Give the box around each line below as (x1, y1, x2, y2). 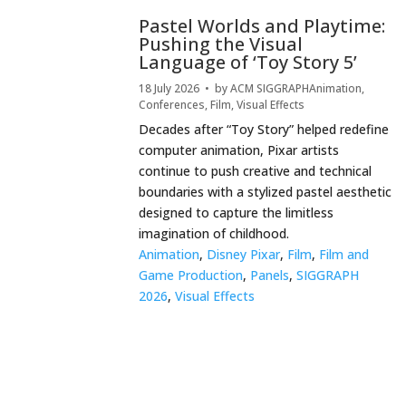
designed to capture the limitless (139, 204, 334, 222)
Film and (319, 246, 370, 264)
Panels (250, 266, 290, 285)
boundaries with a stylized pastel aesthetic (139, 183, 392, 201)
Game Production (139, 266, 244, 285)
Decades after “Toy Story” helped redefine (139, 121, 390, 139)
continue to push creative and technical (139, 162, 372, 180)
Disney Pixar (207, 246, 281, 264)
